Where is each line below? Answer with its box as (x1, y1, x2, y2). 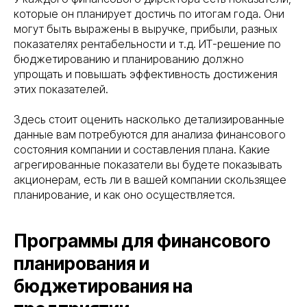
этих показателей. (14, 82, 108, 97)
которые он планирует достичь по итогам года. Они (14, 7, 284, 21)
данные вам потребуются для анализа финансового (14, 127, 286, 142)
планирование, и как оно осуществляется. (14, 188, 235, 202)
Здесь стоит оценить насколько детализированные (14, 112, 284, 127)
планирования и (14, 253, 149, 275)
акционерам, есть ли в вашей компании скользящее (14, 173, 286, 187)
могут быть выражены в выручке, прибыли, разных (14, 22, 278, 36)
